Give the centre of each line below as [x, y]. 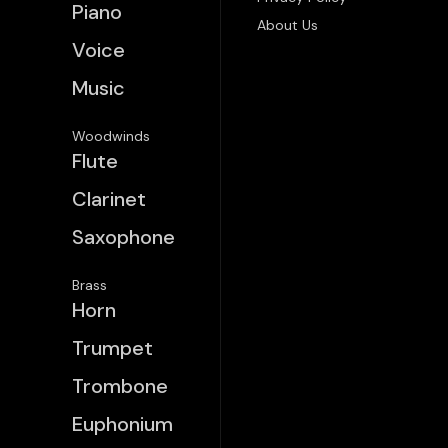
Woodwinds [111, 136]
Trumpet [112, 348]
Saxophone [123, 237]
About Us [287, 25]
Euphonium [122, 424]
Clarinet [109, 199]
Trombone [120, 386]
